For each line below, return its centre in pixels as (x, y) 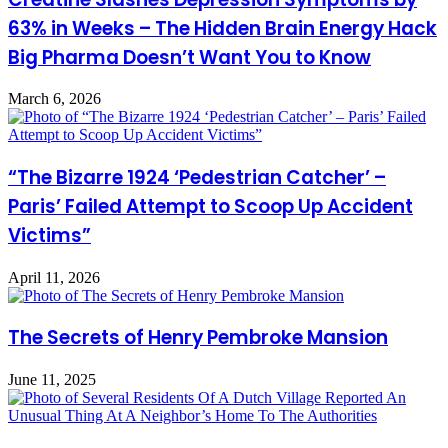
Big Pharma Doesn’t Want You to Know (189, 57)
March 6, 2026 (54, 99)
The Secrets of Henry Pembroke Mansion (198, 338)
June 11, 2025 (52, 380)
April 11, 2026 (54, 277)
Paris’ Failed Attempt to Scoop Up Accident (210, 206)
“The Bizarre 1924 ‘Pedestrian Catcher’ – (197, 177)
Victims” (49, 235)
